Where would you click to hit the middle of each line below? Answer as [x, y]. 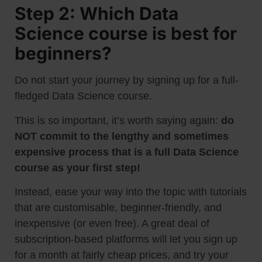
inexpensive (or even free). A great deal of [112, 224]
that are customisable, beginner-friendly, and [118, 208]
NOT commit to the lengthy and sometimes [122, 136]
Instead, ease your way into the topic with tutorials [131, 192]
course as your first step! [77, 168]
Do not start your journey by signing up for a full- [127, 80]
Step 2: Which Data [96, 14]
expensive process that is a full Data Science [127, 152]
